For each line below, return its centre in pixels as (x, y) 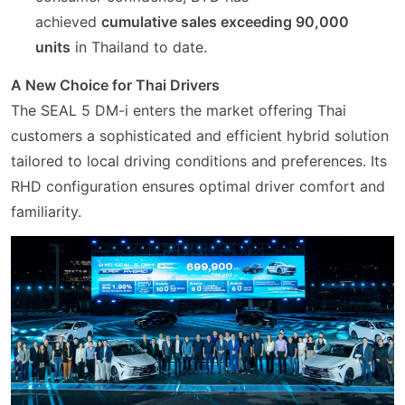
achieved (69, 21)
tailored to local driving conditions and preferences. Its (199, 160)
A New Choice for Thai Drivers (115, 85)
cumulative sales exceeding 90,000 (226, 21)
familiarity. (46, 211)
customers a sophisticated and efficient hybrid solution (200, 135)
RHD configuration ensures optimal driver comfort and (198, 186)
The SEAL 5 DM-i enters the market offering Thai (179, 110)
